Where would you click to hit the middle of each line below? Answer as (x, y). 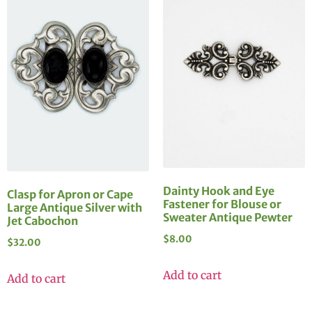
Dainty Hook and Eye (219, 191)
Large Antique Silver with (75, 208)
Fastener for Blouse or (222, 204)
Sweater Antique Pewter (228, 218)
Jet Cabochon (42, 221)
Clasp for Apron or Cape (70, 195)
